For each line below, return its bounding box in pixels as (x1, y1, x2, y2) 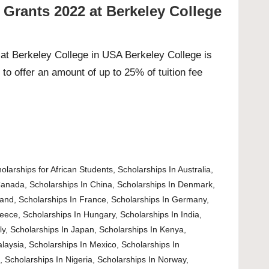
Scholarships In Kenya (99, 225, 184, 235)
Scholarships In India (120, 210, 200, 220)
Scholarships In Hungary (23, 210, 116, 220)
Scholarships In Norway (97, 255, 187, 265)
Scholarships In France (19, 195, 107, 205)
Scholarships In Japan (10, 225, 95, 235)
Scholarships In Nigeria (5, 255, 93, 265)
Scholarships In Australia (118, 165, 211, 175)
